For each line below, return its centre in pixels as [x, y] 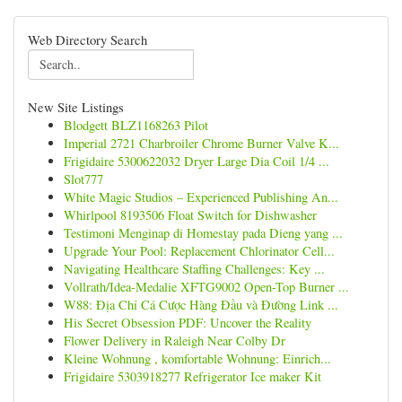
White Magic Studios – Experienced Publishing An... [201, 197]
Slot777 [83, 179]
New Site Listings [76, 107]
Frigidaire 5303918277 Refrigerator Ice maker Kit [192, 376]
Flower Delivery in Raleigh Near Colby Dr [175, 341]
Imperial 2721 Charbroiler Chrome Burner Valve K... [201, 143]
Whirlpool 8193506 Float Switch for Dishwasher [190, 215]
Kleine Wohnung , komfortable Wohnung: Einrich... [197, 358]
